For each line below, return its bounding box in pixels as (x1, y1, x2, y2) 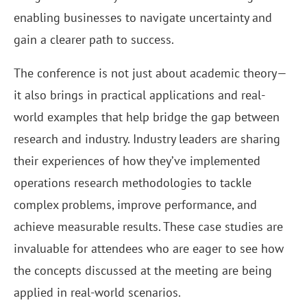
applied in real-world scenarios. (14, 284, 181, 301)
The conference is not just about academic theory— (14, 65, 287, 82)
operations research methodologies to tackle (14, 175, 251, 191)
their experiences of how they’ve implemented (14, 153, 260, 169)
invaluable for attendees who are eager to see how (14, 241, 284, 257)
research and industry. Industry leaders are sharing (14, 131, 280, 147)
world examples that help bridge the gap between (14, 109, 280, 125)
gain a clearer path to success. (14, 32, 174, 48)
